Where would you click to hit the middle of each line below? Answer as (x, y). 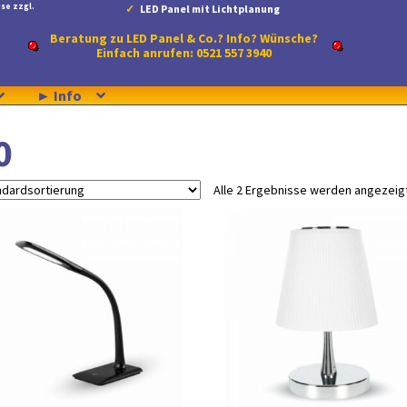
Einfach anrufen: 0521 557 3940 (184, 53)
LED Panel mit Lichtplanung (210, 9)
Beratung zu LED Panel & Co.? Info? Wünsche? (184, 38)
